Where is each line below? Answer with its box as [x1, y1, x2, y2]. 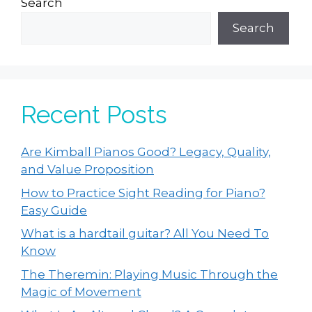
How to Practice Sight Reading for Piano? [21, 185, 265, 200]
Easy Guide [21, 203, 87, 217]
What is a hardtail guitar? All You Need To [21, 226, 269, 241]
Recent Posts [21, 100, 167, 130]
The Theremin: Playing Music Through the [21, 267, 278, 281]
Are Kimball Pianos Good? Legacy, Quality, [21, 145, 271, 159]
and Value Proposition [21, 162, 154, 177]
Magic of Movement [21, 284, 141, 299]
